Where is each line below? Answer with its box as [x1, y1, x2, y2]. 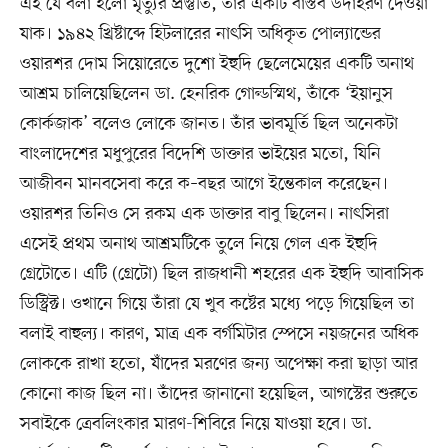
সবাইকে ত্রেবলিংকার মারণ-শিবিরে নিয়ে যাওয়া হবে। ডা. [19, 412, 372, 437]
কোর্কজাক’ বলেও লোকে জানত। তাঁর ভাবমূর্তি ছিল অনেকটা [19, 112, 398, 137]
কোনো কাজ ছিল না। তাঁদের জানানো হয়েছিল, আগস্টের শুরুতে [19, 382, 418, 407]
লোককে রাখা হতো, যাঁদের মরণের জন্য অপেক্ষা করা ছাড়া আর [19, 352, 418, 377]
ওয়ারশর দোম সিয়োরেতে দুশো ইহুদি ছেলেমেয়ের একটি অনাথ [19, 52, 414, 77]
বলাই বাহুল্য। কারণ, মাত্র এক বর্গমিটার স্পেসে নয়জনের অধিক [19, 322, 419, 347]
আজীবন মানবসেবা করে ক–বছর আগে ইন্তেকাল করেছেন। [19, 172, 388, 197]
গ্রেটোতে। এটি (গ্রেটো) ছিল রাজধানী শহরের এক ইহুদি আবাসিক [19, 262, 424, 287]
